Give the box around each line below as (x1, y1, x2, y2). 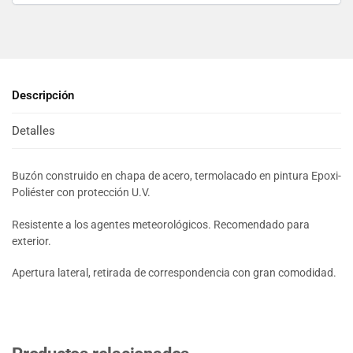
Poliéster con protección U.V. (12, 186, 150, 199)
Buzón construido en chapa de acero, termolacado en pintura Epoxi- (12, 169, 341, 183)
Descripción (12, 87, 74, 102)
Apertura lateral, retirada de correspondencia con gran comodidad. (12, 266, 336, 280)
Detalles (12, 124, 55, 139)
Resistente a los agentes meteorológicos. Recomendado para (12, 217, 310, 231)
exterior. (12, 234, 51, 247)
